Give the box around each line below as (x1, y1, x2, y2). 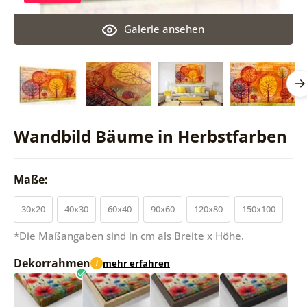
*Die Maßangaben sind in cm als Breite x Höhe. (13, 228, 244, 243)
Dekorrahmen (13, 255, 90, 271)
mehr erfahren (102, 257, 170, 270)
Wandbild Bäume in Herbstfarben (13, 124, 287, 147)
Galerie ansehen (124, 21, 205, 36)
